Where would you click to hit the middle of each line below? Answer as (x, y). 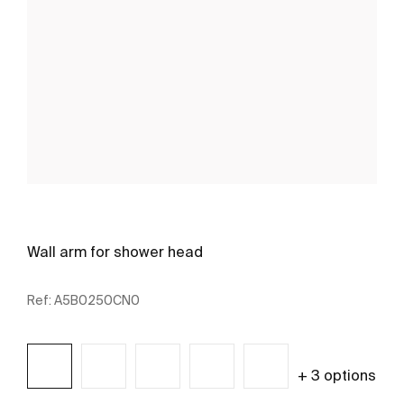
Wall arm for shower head (115, 251)
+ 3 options (337, 375)
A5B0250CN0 (97, 300)
